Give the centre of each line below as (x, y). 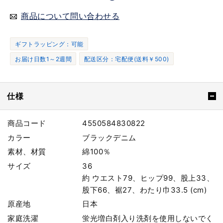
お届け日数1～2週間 (43, 59)
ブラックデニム (109, 137)
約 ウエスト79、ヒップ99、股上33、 (148, 178)
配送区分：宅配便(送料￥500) (126, 59)
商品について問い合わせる (70, 16)
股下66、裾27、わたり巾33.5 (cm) (145, 190)
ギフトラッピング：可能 (49, 44)
